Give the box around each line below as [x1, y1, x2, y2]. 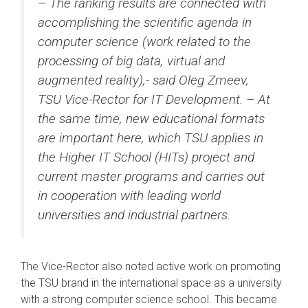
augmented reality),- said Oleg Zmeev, [38, 72, 249, 89]
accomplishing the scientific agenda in [38, 14, 252, 31]
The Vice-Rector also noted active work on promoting [21, 260, 280, 274]
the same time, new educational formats [38, 111, 265, 127]
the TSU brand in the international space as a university [21, 276, 282, 290]
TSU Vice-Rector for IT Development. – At [38, 91, 270, 108]
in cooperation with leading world [38, 188, 221, 204]
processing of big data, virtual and [38, 53, 225, 69]
